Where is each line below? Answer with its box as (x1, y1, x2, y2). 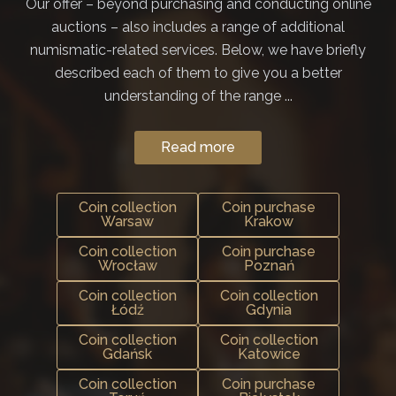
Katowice (237, 346, 301, 363)
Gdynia (246, 301, 292, 319)
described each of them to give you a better (54, 65, 342, 82)
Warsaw (101, 213, 154, 231)
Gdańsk (103, 346, 152, 363)
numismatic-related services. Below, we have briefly (30, 42, 366, 59)
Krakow (244, 213, 293, 231)
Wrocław (97, 257, 157, 275)
